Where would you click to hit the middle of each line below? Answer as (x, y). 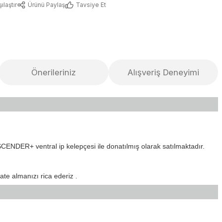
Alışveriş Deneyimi (163, 72)
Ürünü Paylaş (46, 5)
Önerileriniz (53, 72)
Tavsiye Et (91, 5)
